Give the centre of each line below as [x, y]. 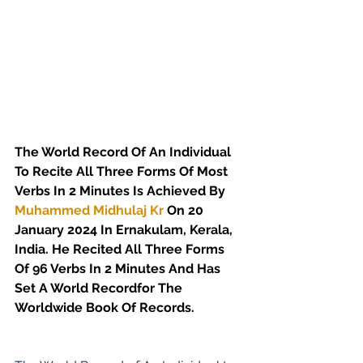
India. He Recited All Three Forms [121, 249]
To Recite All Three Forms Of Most [123, 171]
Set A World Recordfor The [100, 288]
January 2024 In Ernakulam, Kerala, [125, 229]
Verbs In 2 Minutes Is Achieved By [122, 190]
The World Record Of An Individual [124, 152]
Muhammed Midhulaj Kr [89, 210]
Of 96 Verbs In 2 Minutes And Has [119, 268]
